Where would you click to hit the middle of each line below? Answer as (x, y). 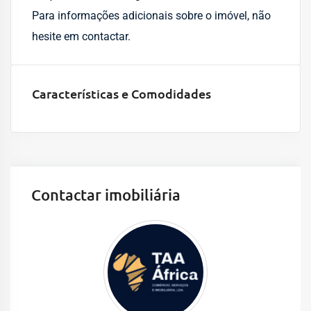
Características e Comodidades (121, 93)
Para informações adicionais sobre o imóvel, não (151, 16)
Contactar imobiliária (106, 195)
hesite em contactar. (81, 36)
